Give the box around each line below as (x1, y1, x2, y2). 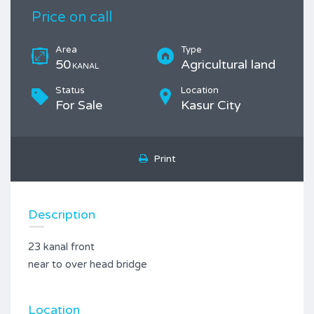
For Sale (55, 97, 102, 113)
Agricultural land (181, 57, 275, 72)
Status (55, 85, 85, 96)
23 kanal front (28, 240, 95, 253)
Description (28, 207, 95, 222)
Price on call (32, 9, 112, 26)
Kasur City (181, 97, 241, 113)
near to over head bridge (28, 258, 147, 271)
